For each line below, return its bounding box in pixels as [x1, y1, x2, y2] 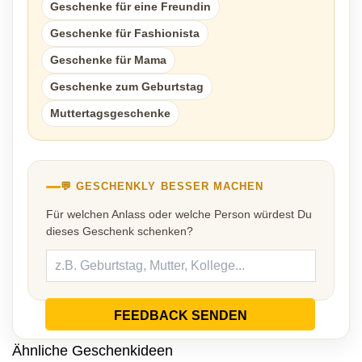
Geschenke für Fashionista [50, 27, 200, 40]
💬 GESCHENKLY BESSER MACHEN [61, 180, 264, 192]
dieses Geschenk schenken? [46, 225, 193, 238]
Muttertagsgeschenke [50, 107, 170, 120]
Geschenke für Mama [50, 53, 166, 66]
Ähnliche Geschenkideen [12, 343, 173, 359]
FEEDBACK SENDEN [113, 309, 247, 322]
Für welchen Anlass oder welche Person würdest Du [46, 208, 312, 221]
